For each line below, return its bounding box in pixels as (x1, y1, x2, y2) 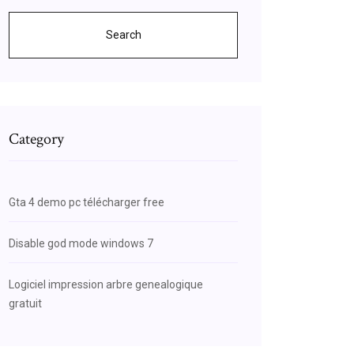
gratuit (9, 297, 42, 310)
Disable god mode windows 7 (9, 237, 153, 250)
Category (9, 129, 64, 149)
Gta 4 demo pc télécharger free (9, 196, 164, 209)
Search (105, 28, 141, 41)
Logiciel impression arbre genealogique (9, 278, 203, 291)
